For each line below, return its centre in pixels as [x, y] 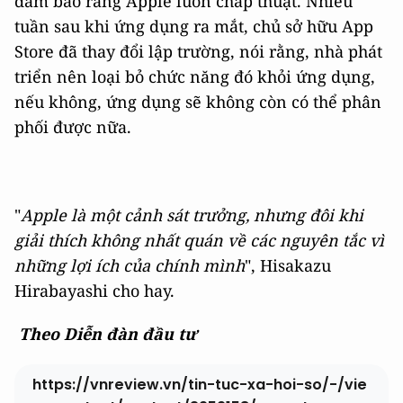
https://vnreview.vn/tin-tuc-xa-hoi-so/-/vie [200, 385]
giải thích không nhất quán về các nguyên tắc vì [199, 240]
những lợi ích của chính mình [130, 265]
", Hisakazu [288, 265]
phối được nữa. [73, 127]
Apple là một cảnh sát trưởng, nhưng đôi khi [192, 215]
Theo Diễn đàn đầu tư [106, 334]
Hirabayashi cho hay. [94, 291]
